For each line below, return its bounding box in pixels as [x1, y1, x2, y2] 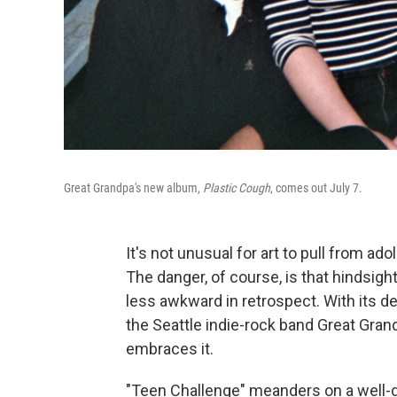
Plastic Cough [203, 180, 270, 195]
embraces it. [126, 339, 214, 358]
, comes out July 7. [270, 180, 362, 195]
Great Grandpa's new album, [64, 180, 203, 195]
